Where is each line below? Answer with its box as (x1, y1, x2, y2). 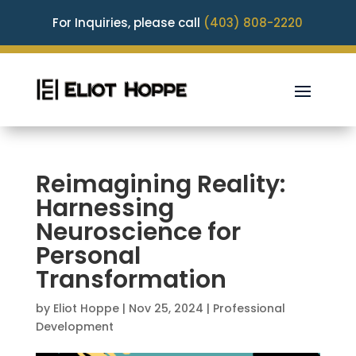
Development (35, 319, 114, 335)
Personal (35, 239, 141, 273)
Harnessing (35, 192, 174, 225)
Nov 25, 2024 (128, 300, 203, 316)
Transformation (35, 263, 226, 296)
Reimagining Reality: (35, 168, 285, 201)
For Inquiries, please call (52, 14, 204, 31)
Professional (212, 300, 285, 316)
